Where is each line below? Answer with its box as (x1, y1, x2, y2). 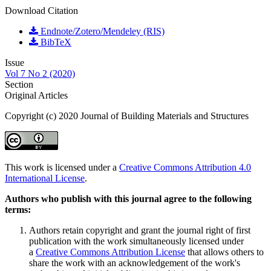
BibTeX (38, 36, 71, 47)
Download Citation (5, 5, 78, 16)
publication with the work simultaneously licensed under (29, 235, 244, 246)
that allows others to (185, 246, 264, 257)
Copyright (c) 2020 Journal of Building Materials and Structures (5, 110, 249, 121)
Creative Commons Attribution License (36, 246, 185, 257)
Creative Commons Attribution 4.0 (119, 162, 251, 172)
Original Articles (5, 90, 68, 100)
